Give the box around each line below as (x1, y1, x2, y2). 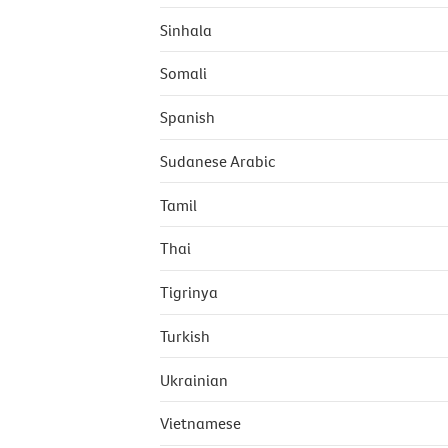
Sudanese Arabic (160, 150, 275, 171)
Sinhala (160, 19, 212, 40)
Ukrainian (160, 369, 228, 390)
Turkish (160, 325, 210, 346)
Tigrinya (160, 282, 218, 303)
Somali (160, 63, 207, 84)
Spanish (160, 107, 215, 128)
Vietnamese (160, 413, 241, 434)
